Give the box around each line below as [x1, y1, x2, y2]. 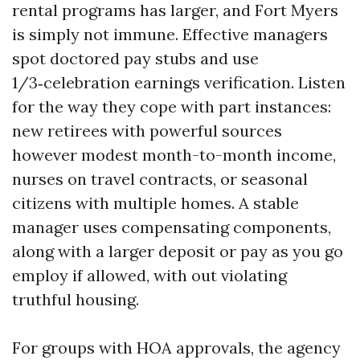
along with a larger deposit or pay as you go [12, 241, 343, 261]
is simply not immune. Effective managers [12, 24, 328, 44]
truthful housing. [12, 289, 139, 309]
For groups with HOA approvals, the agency [12, 337, 341, 358]
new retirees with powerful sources [12, 121, 282, 141]
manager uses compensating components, [12, 217, 331, 237]
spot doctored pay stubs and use [12, 48, 259, 68]
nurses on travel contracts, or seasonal [12, 169, 308, 189]
